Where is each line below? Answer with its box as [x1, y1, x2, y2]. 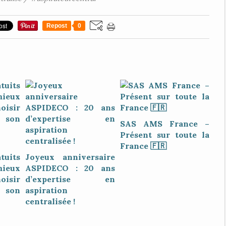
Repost [46, 22, 67, 29]
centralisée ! [25, 196, 75, 206]
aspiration [25, 185, 68, 195]
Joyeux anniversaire [25, 152, 115, 162]
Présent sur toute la [120, 130, 209, 140]
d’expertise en [25, 174, 115, 184]
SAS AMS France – [120, 119, 209, 129]
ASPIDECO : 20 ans [25, 163, 115, 173]
